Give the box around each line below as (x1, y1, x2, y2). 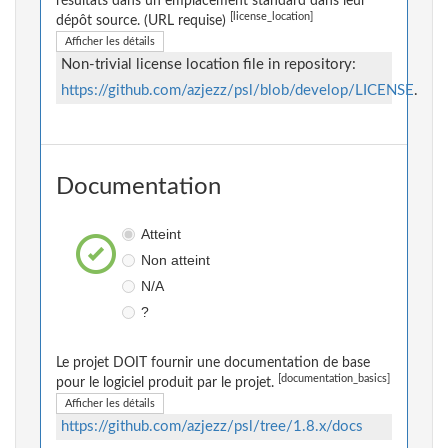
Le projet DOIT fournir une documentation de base (56, 356, 370, 371)
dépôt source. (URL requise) (56, 14, 230, 29)
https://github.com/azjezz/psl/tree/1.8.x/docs (61, 419, 363, 435)
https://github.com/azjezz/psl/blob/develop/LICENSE (61, 83, 414, 99)
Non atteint (140, 252, 210, 269)
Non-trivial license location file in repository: (61, 57, 356, 73)
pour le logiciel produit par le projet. (56, 376, 278, 391)
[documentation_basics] (278, 374, 390, 385)
